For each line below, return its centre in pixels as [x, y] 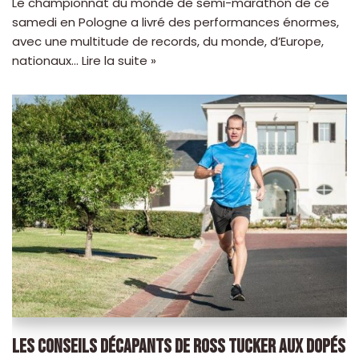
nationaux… [47, 60]
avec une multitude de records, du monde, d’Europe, [168, 41]
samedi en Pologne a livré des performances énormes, [175, 22]
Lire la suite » [119, 60]
